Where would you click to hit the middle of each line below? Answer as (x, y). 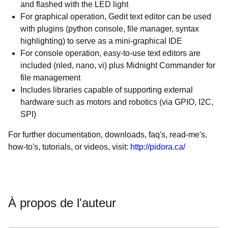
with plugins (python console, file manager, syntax (110, 29)
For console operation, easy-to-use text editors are (110, 53)
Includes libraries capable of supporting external (107, 90)
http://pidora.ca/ (158, 147)
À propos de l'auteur (62, 203)
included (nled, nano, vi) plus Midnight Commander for (118, 65)
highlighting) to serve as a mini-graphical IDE (101, 41)
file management (50, 78)
